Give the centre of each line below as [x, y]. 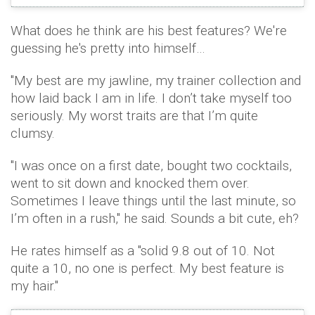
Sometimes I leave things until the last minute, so [153, 200]
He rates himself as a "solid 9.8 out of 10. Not [143, 250]
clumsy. [33, 133]
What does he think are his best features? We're [149, 30]
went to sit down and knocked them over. [130, 183]
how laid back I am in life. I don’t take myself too [151, 98]
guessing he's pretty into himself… [108, 48]
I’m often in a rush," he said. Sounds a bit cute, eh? [155, 218]
